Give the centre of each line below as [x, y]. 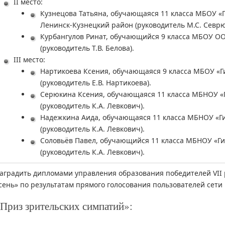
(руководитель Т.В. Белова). [87, 48]
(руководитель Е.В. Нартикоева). [96, 83]
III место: [29, 60]
